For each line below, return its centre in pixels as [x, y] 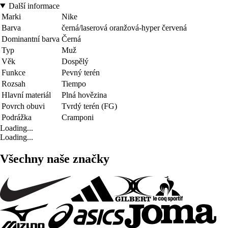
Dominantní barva [31, 39]
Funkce [13, 72]
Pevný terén [81, 72]
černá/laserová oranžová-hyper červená [124, 27]
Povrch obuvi [23, 106]
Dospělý [75, 61]
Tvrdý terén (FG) [89, 106]
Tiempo [74, 83]
